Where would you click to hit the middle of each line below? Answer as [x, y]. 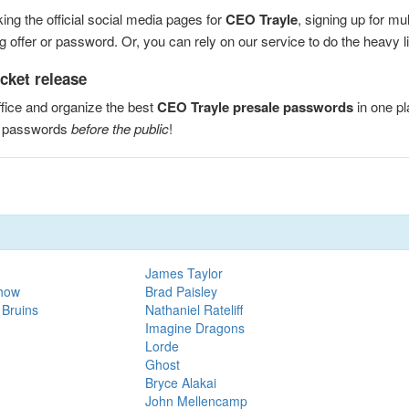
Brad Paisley [181, 291]
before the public [120, 128]
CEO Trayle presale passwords [255, 106]
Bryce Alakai [180, 382]
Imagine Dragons [194, 327]
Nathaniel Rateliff [194, 309]
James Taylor [184, 273]
